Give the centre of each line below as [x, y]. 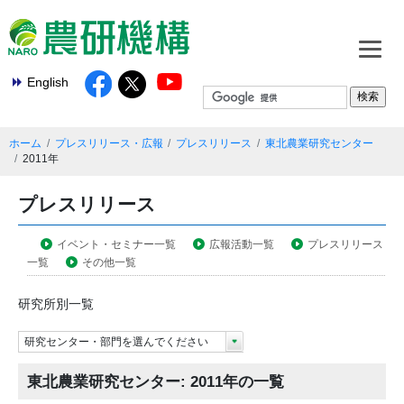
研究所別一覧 [56, 304]
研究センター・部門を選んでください [116, 342]
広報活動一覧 [242, 244]
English [48, 82]
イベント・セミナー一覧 [116, 244]
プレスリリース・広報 [109, 143]
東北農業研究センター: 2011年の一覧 [156, 382]
